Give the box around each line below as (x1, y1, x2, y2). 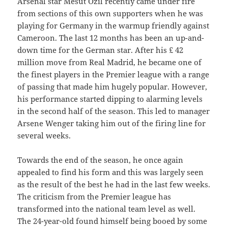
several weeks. (17, 130, 71, 140)
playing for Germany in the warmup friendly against (17, 20, 210, 31)
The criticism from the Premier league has (17, 191, 172, 202)
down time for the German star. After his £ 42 (17, 44, 184, 55)
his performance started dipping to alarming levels (17, 93, 203, 104)
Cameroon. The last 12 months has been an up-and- (17, 32, 205, 43)
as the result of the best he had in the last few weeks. (17, 179, 211, 189)
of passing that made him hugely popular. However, (17, 81, 208, 92)
